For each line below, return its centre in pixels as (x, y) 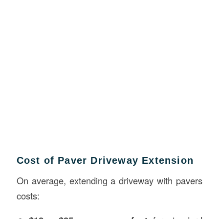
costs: (28, 196)
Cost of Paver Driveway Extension (105, 160)
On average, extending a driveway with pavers (109, 181)
